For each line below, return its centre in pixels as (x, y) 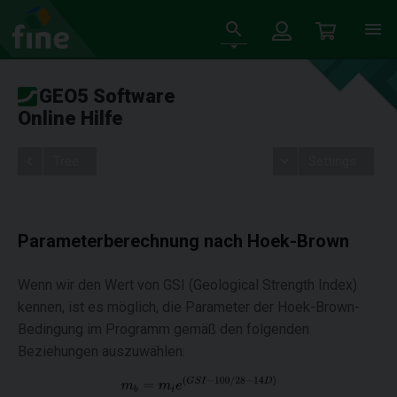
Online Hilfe (70, 118)
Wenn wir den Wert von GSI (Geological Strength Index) (187, 285)
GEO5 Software (107, 96)
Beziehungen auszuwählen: (101, 351)
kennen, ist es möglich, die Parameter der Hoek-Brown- (189, 307)
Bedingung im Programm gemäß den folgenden (163, 329)
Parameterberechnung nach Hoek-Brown (183, 241)
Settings (332, 161)
